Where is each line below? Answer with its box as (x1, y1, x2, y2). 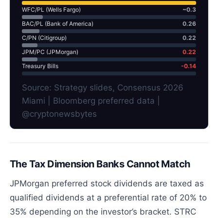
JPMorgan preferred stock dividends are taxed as (10, 178, 204, 188)
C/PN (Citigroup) (22, 34, 67, 41)
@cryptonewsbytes (22, 109, 97, 119)
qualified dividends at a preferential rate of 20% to (10, 192, 207, 202)
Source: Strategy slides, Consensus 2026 (22, 82, 184, 92)
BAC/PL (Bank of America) (22, 19, 93, 27)
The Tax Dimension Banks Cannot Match (10, 158, 190, 170)
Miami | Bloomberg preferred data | (22, 95, 161, 106)
